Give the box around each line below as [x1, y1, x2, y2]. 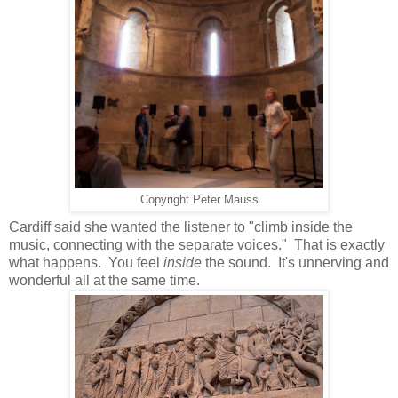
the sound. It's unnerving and [202, 255, 389, 271]
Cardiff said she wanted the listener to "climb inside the [9, 219, 353, 235]
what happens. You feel [9, 255, 163, 271]
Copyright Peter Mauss [139, 193, 259, 206]
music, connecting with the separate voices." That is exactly [9, 237, 385, 253]
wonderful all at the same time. [9, 273, 203, 289]
